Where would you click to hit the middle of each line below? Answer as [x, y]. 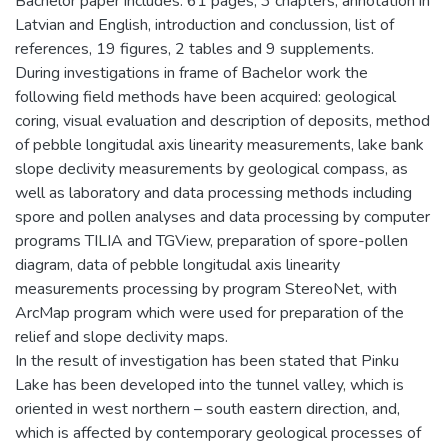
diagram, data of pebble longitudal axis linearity [177, 264]
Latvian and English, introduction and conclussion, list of [204, 24]
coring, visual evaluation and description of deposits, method [222, 120]
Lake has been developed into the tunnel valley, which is [209, 384]
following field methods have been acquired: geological [205, 96]
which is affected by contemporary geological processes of [218, 432]
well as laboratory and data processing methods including [213, 192]
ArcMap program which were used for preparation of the [209, 312]
